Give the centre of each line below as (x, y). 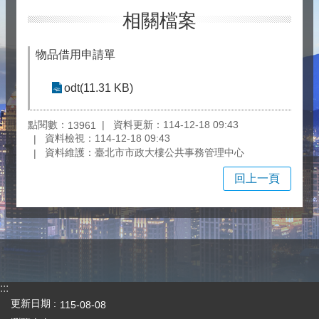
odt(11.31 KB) (99, 88)
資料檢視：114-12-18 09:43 (108, 138)
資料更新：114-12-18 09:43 (176, 124)
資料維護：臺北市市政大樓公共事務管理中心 (145, 153)
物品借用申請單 (75, 54)
